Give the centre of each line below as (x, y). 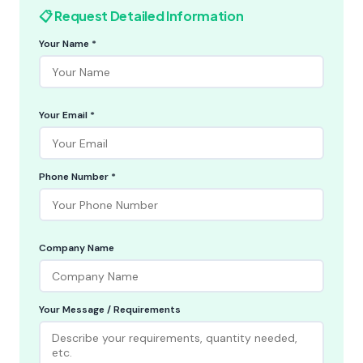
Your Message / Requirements (110, 310)
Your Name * (68, 44)
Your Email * (67, 115)
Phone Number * (77, 177)
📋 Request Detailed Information (141, 16)
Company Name (77, 248)
